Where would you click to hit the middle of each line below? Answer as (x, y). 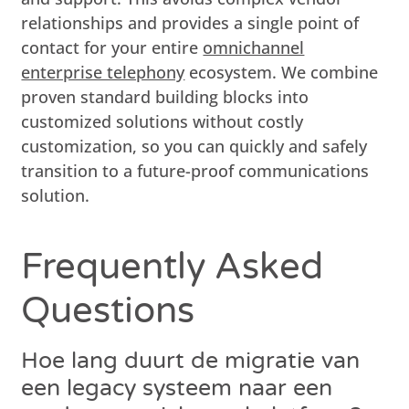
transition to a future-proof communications (195, 170)
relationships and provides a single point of (190, 22)
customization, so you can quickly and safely (194, 146)
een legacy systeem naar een (177, 388)
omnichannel (254, 47)
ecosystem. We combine (282, 72)
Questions (108, 310)
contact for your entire (112, 47)
